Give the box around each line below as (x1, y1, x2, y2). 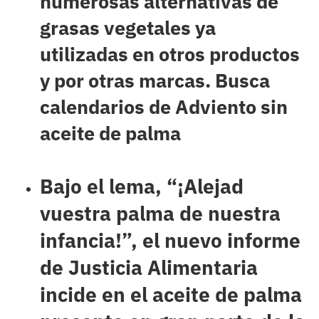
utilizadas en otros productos (39, 41, 300, 67)
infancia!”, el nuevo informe (39, 227, 300, 254)
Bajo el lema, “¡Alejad (39, 173, 244, 200)
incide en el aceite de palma (39, 281, 302, 308)
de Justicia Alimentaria (39, 254, 258, 281)
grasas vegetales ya (39, 14, 216, 41)
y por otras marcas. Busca (39, 67, 270, 93)
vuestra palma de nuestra (39, 200, 281, 227)
